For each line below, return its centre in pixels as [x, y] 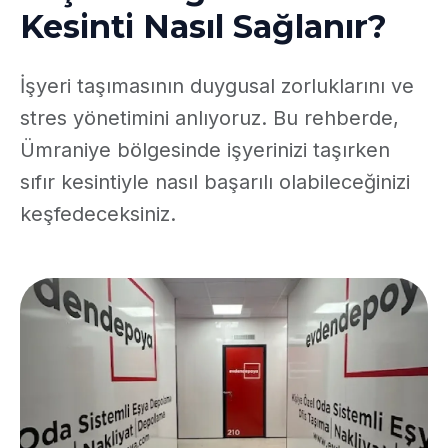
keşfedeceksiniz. [98, 214]
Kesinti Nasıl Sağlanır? [203, 26]
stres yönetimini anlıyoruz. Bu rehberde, [209, 118]
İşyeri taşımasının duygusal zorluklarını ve [217, 86]
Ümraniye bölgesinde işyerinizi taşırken [205, 150]
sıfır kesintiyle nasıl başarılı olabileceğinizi [215, 182]
